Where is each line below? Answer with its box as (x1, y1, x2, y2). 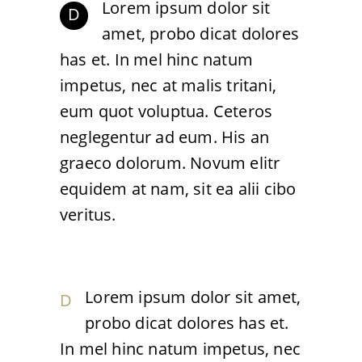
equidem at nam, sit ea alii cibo (60, 178, 297, 200)
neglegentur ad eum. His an (60, 126, 270, 148)
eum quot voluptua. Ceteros (60, 100, 273, 122)
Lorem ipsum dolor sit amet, (85, 286, 301, 308)
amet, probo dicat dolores (102, 23, 299, 44)
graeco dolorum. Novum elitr (60, 152, 280, 174)
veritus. (60, 204, 116, 225)
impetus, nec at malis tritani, (60, 74, 276, 96)
